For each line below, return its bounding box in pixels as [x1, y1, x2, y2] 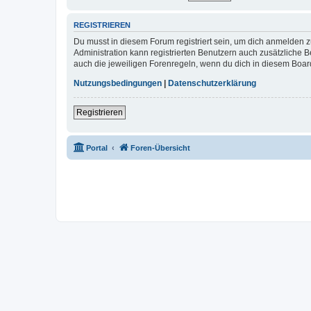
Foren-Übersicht [131, 143, 190, 152]
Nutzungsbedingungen [74, 78, 162, 88]
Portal [86, 143, 108, 152]
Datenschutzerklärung [168, 78, 256, 88]
